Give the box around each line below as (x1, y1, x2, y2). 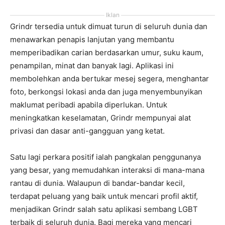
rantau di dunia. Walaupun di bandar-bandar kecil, (10, 178, 185, 188)
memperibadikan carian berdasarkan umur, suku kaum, (10, 48, 203, 57)
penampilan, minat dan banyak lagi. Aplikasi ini (10, 61, 174, 70)
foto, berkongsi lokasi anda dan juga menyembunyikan (10, 87, 202, 96)
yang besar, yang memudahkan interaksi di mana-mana (10, 165, 204, 175)
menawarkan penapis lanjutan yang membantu (10, 35, 174, 44)
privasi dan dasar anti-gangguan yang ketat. (10, 126, 165, 136)
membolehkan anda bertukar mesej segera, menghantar (10, 74, 209, 83)
